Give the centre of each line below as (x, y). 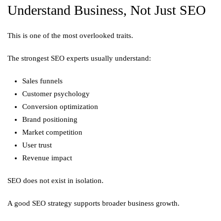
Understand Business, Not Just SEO (107, 10)
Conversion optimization (60, 107)
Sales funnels (42, 81)
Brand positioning (50, 119)
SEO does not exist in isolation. (55, 181)
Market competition (52, 132)
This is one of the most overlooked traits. (70, 36)
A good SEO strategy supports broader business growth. (93, 203)
